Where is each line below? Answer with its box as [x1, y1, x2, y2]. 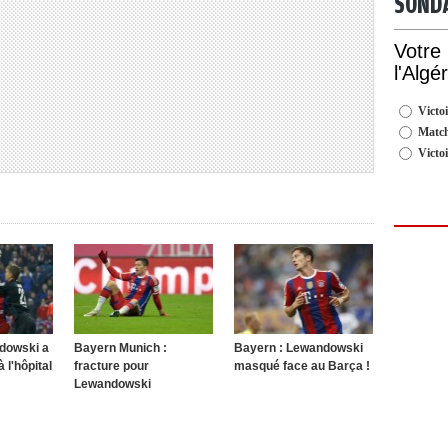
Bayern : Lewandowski [234, 340, 363, 355]
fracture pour [74, 358, 149, 373]
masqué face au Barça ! [234, 358, 370, 373]
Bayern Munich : [74, 340, 167, 355]
